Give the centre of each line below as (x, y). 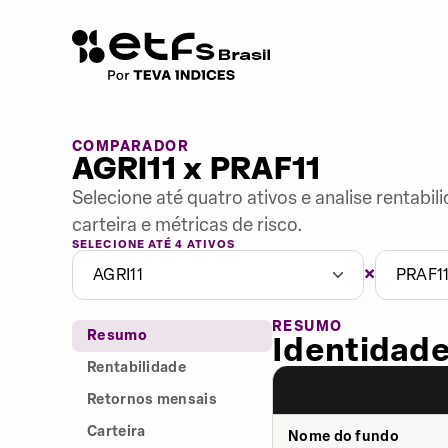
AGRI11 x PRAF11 (196, 169)
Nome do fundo (343, 436)
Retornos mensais (152, 399)
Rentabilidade (136, 367)
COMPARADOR (130, 146)
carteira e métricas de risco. (187, 225)
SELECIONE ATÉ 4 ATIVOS (154, 244)
